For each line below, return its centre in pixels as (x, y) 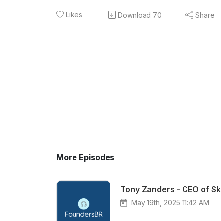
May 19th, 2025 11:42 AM (170, 203)
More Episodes (85, 157)
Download (134, 15)
